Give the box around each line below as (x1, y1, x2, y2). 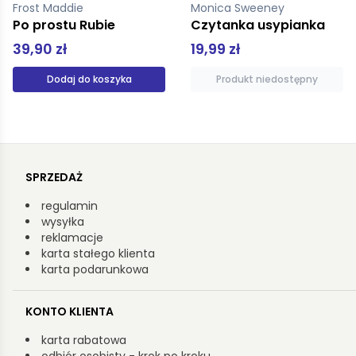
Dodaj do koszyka (224, 72, 310, 87)
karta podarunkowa (41, 261, 149, 278)
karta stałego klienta (41, 246, 155, 262)
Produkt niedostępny (38, 72, 140, 87)
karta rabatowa (41, 332, 126, 349)
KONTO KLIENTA (25, 304, 114, 320)
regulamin (41, 198, 98, 215)
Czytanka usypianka (13, 16, 147, 35)
